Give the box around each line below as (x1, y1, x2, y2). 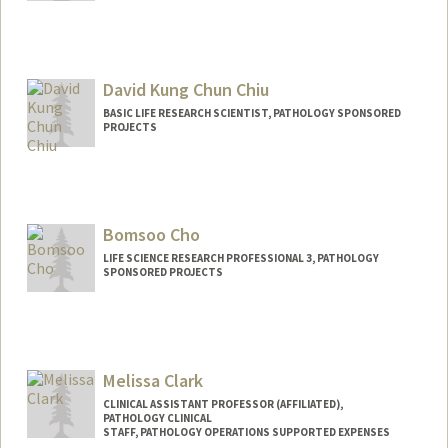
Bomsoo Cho (102, 223, 200, 247)
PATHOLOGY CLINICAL (102, 411, 212, 426)
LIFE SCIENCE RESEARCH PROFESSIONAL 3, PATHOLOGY (102, 251, 379, 266)
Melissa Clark (102, 369, 203, 393)
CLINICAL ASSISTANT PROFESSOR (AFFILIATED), (102, 397, 343, 412)
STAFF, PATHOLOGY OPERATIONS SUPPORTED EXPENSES (102, 425, 390, 440)
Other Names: (44, 201, 135, 220)
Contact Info (44, 177, 129, 196)
